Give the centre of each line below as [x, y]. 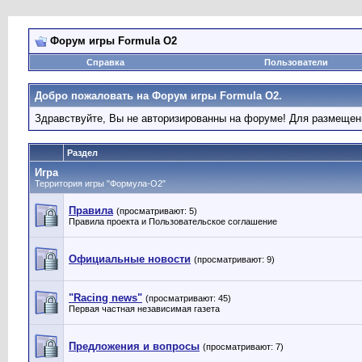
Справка [105, 62]
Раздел [82, 153]
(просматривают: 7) [243, 347]
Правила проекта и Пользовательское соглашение [173, 221]
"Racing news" [105, 298]
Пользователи [296, 62]
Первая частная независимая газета [144, 309]
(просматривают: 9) [234, 259]
